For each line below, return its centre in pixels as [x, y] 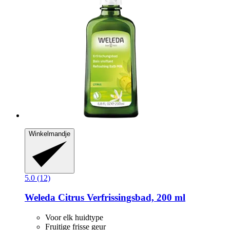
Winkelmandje [50, 134]
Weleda [40, 198]
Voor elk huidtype [74, 217]
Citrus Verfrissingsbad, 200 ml [120, 198]
